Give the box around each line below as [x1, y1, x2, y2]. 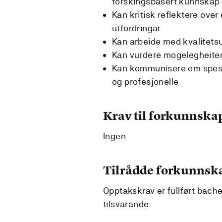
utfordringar [112, 22, 161, 33]
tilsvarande [103, 198, 149, 209]
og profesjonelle [112, 76, 179, 87]
